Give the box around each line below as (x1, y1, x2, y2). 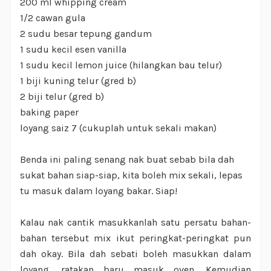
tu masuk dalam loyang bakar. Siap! (19, 185, 177, 197)
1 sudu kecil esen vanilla (19, 44, 126, 56)
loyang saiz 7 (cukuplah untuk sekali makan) (19, 122, 217, 134)
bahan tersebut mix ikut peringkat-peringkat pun (19, 232, 252, 244)
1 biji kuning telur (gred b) (19, 75, 136, 87)
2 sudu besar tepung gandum (19, 28, 152, 40)
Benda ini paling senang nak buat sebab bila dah (19, 154, 234, 166)
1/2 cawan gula (19, 12, 85, 24)
